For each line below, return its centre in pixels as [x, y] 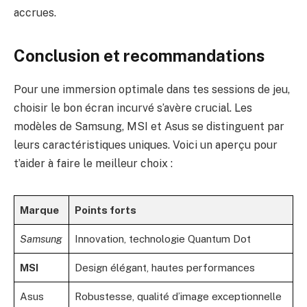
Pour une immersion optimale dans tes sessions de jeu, [152, 90]
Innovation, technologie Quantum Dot [163, 239]
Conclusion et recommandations [139, 56]
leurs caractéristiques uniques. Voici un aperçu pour [146, 145]
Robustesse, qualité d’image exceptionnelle [178, 297]
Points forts [106, 210]
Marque [39, 210]
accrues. [35, 12]
